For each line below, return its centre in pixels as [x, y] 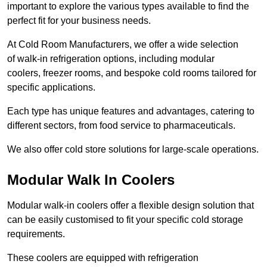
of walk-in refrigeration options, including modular [111, 59]
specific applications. [51, 88]
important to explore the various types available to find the [128, 7]
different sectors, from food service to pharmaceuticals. [121, 126]
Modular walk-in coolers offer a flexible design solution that [131, 206]
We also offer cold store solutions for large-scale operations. [133, 150]
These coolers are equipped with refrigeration [103, 258]
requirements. [36, 234]
